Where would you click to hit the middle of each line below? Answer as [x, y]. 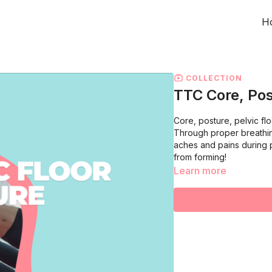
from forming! [200, 157]
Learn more [200, 170]
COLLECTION [213, 78]
